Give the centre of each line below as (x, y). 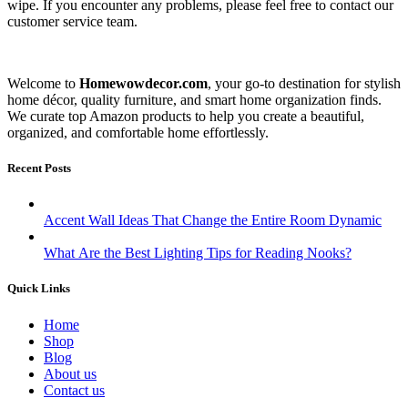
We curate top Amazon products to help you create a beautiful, (186, 116)
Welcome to (43, 83)
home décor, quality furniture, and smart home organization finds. (194, 99)
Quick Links (39, 289)
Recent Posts (39, 168)
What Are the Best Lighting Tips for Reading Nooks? (198, 253)
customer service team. (72, 21)
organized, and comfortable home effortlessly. (138, 132)
